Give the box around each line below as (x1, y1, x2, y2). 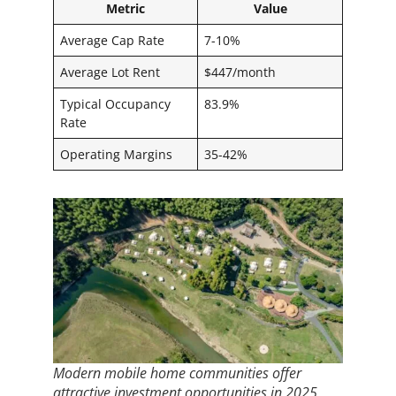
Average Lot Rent (60, 63, 161, 80)
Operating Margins (60, 145, 173, 163)
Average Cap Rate (60, 31, 165, 49)
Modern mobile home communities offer (53, 363, 301, 384)
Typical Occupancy (60, 95, 171, 112)
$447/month (204, 63, 277, 80)
